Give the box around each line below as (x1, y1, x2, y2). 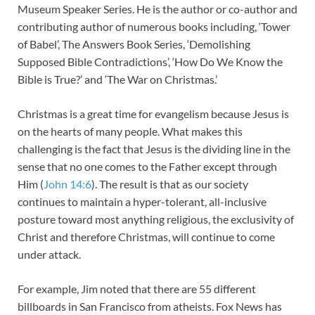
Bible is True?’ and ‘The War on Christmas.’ (18, 72, 217, 86)
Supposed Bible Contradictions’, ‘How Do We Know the (18, 55, 283, 69)
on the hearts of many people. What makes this (18, 124, 243, 139)
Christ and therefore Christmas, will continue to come (18, 230, 275, 244)
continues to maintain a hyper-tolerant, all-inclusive (18, 195, 266, 209)
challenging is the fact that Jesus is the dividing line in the (18, 142, 290, 156)
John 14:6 (44, 177, 91, 191)
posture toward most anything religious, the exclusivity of (18, 212, 294, 226)
